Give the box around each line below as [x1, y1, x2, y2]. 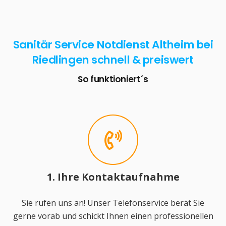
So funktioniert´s [77, 73, 149, 85]
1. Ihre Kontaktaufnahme [46, 170, 180, 184]
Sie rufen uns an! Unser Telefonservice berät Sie [22, 197, 204, 209]
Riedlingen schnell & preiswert [32, 51, 194, 68]
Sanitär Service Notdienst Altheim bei [13, 36, 213, 52]
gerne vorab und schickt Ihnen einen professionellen [13, 210, 213, 222]
